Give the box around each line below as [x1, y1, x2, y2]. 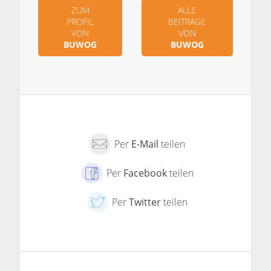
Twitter [129, 195, 162, 209]
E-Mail [131, 137, 159, 151]
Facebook [123, 166, 167, 180]
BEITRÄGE [168, 16, 206, 28]
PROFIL [67, 16, 94, 28]
